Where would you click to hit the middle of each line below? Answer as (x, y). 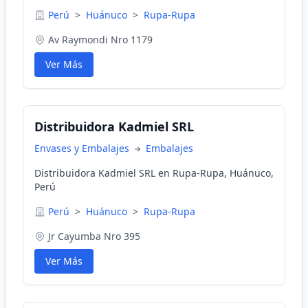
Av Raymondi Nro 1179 (100, 40)
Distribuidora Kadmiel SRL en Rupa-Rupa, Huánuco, (154, 173)
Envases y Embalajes (83, 148)
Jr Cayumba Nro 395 (94, 236)
